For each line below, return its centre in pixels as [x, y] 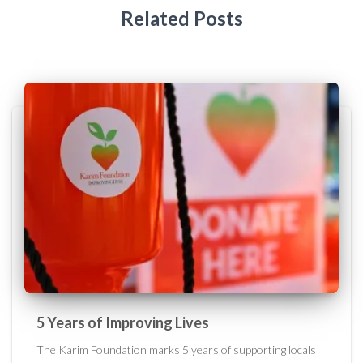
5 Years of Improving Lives [123, 322]
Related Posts [181, 18]
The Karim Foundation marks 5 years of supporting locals [176, 349]
